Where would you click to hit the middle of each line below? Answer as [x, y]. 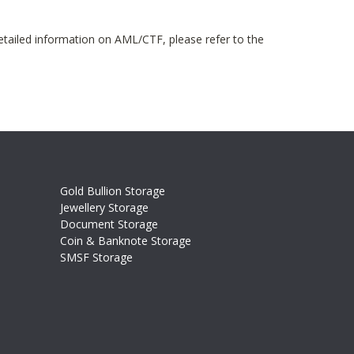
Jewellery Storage [104, 207]
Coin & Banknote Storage [126, 241]
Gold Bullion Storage [113, 191]
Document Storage [109, 224]
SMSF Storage [96, 257]
